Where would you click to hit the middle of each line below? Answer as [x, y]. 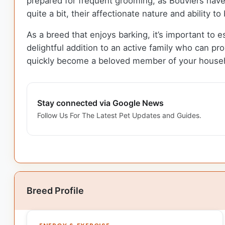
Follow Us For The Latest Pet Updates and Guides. [119, 116]
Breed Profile [55, 190]
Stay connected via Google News [100, 103]
